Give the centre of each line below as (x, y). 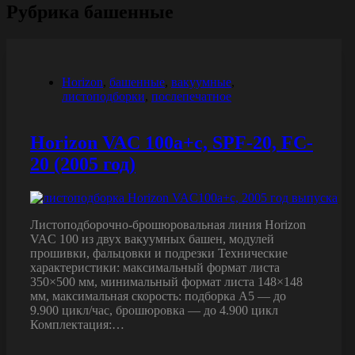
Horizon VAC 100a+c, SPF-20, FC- (172, 142)
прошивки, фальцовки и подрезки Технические (159, 253)
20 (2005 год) (83, 164)
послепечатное (191, 96)
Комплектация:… (77, 324)
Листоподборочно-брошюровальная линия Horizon (168, 224)
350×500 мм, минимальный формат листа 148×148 (166, 281)
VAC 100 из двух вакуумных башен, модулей (152, 239)
